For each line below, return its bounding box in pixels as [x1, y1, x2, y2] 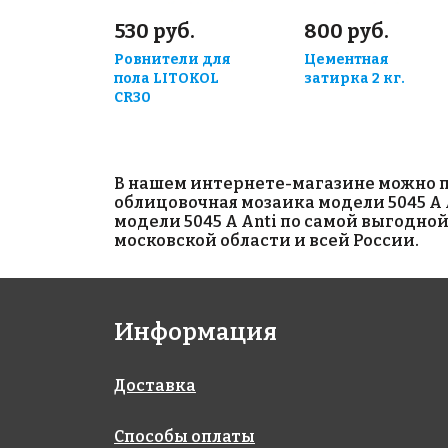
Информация [114, 318, 277, 347]
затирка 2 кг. [304, 70, 405, 88]
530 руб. [114, 19, 195, 44]
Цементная [304, 51, 389, 69]
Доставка [114, 376, 196, 396]
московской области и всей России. [114, 231, 419, 251]
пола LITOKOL [114, 70, 219, 88]
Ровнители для [114, 51, 231, 69]
